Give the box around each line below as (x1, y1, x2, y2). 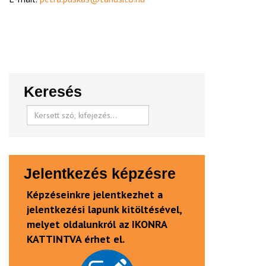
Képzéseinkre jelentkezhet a (27, 188, 163, 201)
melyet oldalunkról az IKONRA (27, 217, 167, 231)
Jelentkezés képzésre (24, 165, 176, 182)
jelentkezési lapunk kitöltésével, (27, 202, 182, 216)
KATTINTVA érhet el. (27, 232, 125, 246)
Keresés (24, 83, 82, 100)
